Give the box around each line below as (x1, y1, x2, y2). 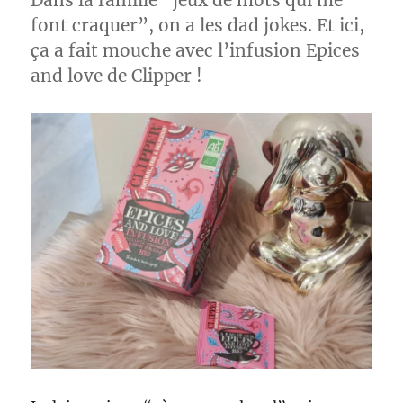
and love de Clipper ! (31, 65, 203, 87)
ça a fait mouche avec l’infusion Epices (31, 40, 361, 62)
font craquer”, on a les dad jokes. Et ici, (31, 14, 365, 37)
